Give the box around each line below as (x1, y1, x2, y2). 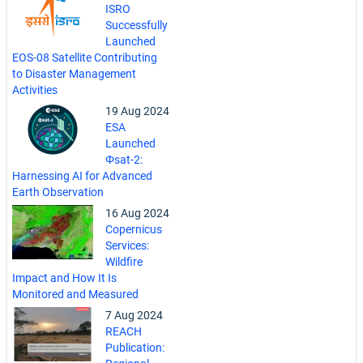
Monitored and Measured (12, 288, 139, 301)
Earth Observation (12, 186, 104, 199)
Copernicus (105, 223, 162, 237)
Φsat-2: (105, 153, 143, 167)
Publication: (105, 341, 164, 355)
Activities (12, 83, 58, 97)
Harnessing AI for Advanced (12, 169, 152, 183)
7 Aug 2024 (105, 309, 163, 322)
